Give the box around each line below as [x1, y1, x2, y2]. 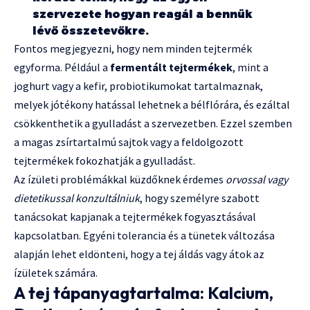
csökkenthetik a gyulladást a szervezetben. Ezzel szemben [14, 116, 292, 131]
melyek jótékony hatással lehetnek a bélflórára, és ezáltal [14, 98, 290, 112]
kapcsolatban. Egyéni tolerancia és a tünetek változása [14, 228, 275, 243]
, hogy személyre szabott [140, 191, 259, 206]
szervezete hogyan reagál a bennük [33, 8, 253, 21]
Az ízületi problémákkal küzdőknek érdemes [14, 172, 226, 187]
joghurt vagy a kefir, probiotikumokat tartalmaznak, [14, 79, 263, 93]
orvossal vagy [226, 172, 288, 187]
